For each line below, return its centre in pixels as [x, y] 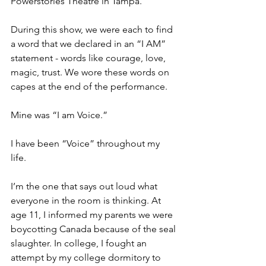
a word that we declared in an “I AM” [89, 43]
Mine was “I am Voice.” [60, 115]
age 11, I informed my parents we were [93, 214]
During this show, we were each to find [93, 29]
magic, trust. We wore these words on [91, 72]
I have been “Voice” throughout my [86, 143]
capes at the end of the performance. [90, 86]
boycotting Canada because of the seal [94, 229]
